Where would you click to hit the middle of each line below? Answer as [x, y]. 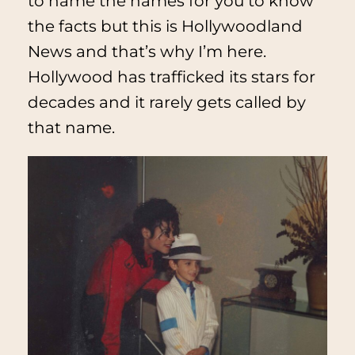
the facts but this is [104, 27]
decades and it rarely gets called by [166, 103]
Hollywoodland [242, 27]
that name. [71, 128]
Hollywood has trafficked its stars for [171, 77]
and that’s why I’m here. [169, 52]
